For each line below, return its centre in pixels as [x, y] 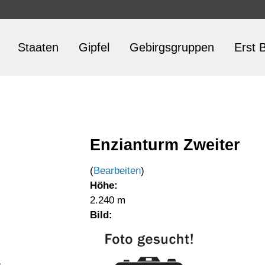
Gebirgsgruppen [172, 47]
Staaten [38, 47]
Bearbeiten [117, 171]
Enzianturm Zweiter [165, 145]
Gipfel [94, 47]
